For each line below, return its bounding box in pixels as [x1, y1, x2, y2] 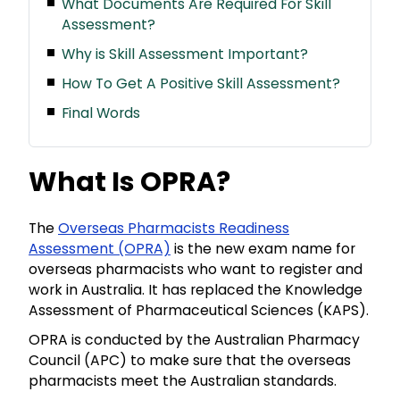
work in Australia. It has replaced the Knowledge [29, 279, 362, 301]
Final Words [61, 103, 140, 124]
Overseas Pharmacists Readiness [58, 218, 289, 239]
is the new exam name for [171, 238, 355, 260]
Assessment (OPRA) [29, 238, 171, 260]
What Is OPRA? [29, 163, 230, 202]
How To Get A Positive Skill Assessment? [61, 73, 340, 95]
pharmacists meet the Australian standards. [29, 371, 340, 392]
